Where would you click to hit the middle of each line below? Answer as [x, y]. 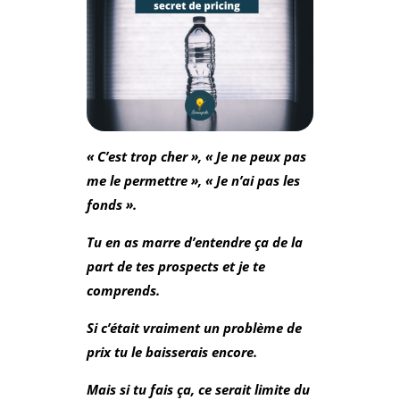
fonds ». [111, 204]
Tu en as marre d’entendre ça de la [194, 242]
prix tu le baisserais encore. [171, 351]
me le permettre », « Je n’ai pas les [193, 180]
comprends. [123, 290]
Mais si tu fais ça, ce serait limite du [198, 389]
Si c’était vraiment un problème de [194, 327]
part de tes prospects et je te [175, 266]
